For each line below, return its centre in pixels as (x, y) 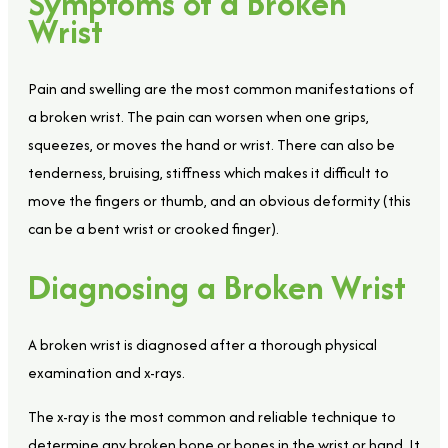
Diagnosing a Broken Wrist (217, 287)
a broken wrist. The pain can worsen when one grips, (198, 117)
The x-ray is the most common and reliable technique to (212, 416)
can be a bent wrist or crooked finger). (153, 229)
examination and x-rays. (106, 372)
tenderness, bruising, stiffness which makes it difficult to (208, 173)
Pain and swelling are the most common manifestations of (221, 89)
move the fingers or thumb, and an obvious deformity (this (219, 201)
